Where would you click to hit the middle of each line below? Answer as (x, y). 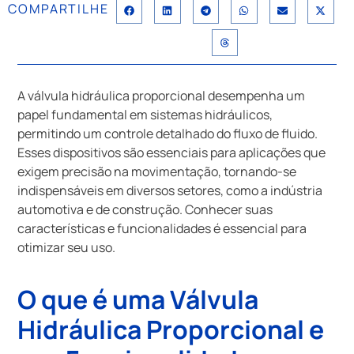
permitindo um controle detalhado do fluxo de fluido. (168, 133)
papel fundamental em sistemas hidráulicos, (145, 114)
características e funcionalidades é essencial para (162, 228)
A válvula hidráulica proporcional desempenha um (162, 95)
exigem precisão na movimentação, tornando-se (157, 171)
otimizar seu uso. (67, 247)
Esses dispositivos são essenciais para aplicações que (172, 152)
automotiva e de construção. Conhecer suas (145, 209)
